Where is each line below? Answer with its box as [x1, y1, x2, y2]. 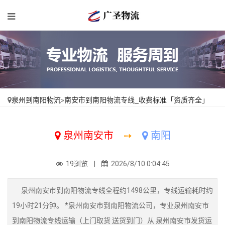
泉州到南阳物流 [12, 96, 61, 104]
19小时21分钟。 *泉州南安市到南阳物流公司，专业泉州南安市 [12, 201, 209, 209]
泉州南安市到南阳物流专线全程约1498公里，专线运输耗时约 [12, 186, 213, 194]
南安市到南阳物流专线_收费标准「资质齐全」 [64, 96, 209, 104]
